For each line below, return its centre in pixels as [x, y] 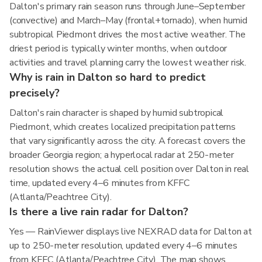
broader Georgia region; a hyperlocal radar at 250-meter [122, 155]
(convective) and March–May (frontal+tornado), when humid [128, 20]
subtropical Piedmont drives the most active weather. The [127, 35]
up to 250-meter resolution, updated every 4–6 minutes [123, 246]
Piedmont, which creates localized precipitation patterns [123, 127]
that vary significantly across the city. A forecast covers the [127, 141]
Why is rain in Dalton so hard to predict [108, 77]
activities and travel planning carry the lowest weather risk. [128, 63]
